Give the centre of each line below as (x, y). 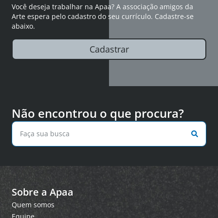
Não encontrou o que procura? (98, 113)
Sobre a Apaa (43, 192)
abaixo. (23, 26)
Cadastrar (109, 49)
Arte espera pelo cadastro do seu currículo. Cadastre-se (103, 17)
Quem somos (33, 204)
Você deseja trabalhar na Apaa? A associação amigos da (102, 7)
